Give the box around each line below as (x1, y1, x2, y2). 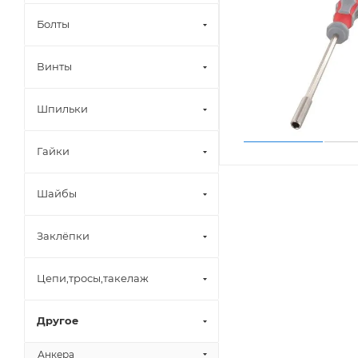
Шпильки (37, 102, 88, 115)
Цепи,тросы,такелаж (37, 272, 149, 284)
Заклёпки (37, 229, 89, 242)
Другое (37, 314, 78, 327)
